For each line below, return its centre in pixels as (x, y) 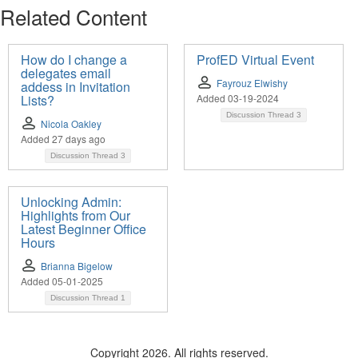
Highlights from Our (76, 216)
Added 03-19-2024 (238, 98)
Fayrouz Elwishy (252, 83)
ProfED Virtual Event (255, 60)
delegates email (66, 74)
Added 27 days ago (63, 139)
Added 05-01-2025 (62, 281)
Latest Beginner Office (84, 229)
